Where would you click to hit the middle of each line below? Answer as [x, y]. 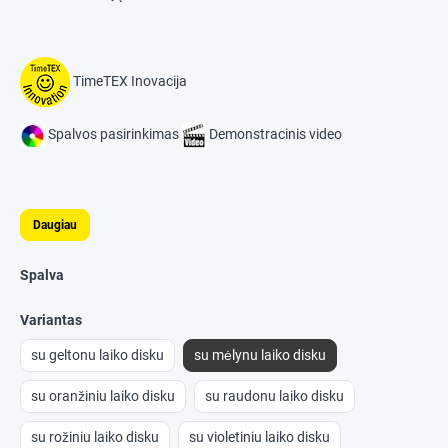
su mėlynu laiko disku [260, 355]
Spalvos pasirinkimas [113, 134]
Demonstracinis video [274, 134]
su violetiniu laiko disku [259, 437]
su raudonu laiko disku [274, 396]
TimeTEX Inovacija [128, 80]
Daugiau [55, 225]
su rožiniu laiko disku [95, 437]
